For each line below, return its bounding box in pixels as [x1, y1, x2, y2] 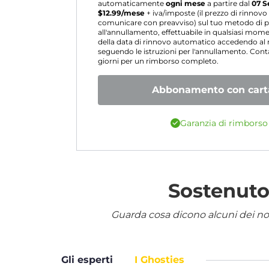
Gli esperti [61, 254, 113, 265]
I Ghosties [134, 254, 184, 265]
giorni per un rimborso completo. [98, 57, 219, 65]
